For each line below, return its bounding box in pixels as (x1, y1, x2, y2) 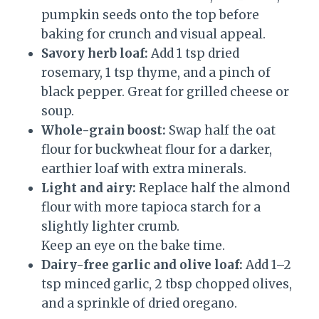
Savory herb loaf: (41, 46, 148, 62)
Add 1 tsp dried (148, 46, 239, 62)
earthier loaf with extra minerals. (41, 161, 246, 177)
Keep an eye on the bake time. (41, 238, 225, 254)
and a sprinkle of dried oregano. (41, 296, 237, 312)
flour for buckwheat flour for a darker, (41, 142, 272, 158)
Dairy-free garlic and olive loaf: (41, 257, 243, 273)
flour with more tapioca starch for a (41, 199, 261, 216)
